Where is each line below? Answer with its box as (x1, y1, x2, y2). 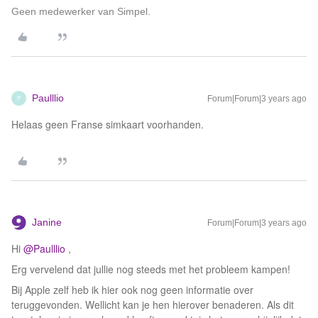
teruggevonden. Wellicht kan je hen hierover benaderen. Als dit (11, 297, 294, 312)
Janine (32, 216, 62, 228)
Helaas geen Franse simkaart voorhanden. (11, 117, 207, 131)
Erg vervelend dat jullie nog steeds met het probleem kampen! (11, 262, 290, 276)
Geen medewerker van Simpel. (11, 6, 150, 17)
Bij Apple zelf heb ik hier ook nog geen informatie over (11, 283, 253, 297)
